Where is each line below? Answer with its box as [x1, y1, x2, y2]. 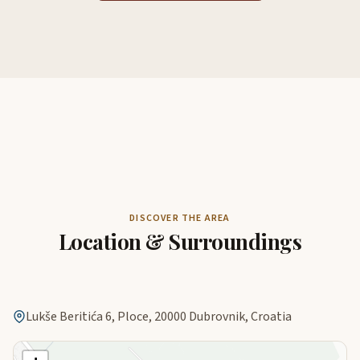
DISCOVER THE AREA [129, 211, 231, 225]
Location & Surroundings [58, 227, 302, 256]
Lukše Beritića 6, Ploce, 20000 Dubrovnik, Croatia [26, 307, 292, 325]
